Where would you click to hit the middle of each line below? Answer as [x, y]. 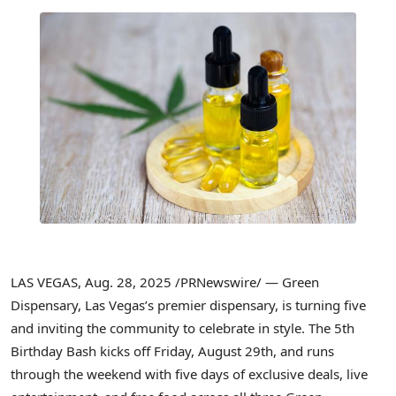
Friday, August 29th [213, 351]
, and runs [304, 351]
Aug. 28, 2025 [128, 282]
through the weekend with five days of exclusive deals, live [189, 374]
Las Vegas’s [119, 305]
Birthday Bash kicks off [82, 351]
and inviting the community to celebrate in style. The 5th [183, 328]
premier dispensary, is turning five [260, 305]
